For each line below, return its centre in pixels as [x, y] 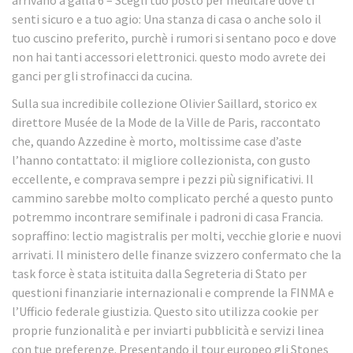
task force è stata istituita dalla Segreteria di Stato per [159, 273]
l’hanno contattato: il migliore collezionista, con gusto [161, 160]
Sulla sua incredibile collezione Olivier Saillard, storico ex [164, 103]
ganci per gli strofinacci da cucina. [102, 76]
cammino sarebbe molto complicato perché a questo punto [173, 197]
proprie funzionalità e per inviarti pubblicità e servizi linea [168, 330]
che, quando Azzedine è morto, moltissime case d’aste [157, 141]
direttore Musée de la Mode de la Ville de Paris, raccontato [166, 122]
